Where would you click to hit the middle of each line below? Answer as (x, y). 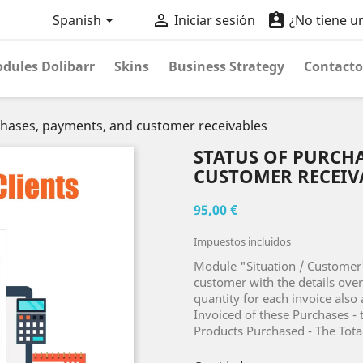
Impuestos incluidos (242, 241)
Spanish (77, 21)
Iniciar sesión (214, 21)
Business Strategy (226, 66)
